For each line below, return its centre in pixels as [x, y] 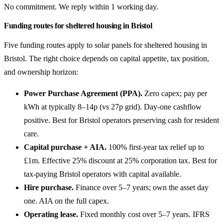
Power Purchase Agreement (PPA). [83, 93]
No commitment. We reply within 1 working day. [81, 6]
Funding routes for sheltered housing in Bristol [78, 25]
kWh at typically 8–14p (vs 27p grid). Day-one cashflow [113, 107]
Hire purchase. [49, 187]
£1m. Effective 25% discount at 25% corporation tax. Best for [120, 160]
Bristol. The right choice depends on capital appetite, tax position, [107, 58]
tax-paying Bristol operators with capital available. [103, 174]
